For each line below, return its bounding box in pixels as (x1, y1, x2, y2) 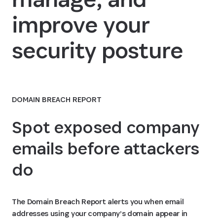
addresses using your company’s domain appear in (12, 208, 187, 219)
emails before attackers (12, 137, 199, 159)
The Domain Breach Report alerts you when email (12, 196, 184, 207)
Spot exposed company (12, 116, 199, 138)
